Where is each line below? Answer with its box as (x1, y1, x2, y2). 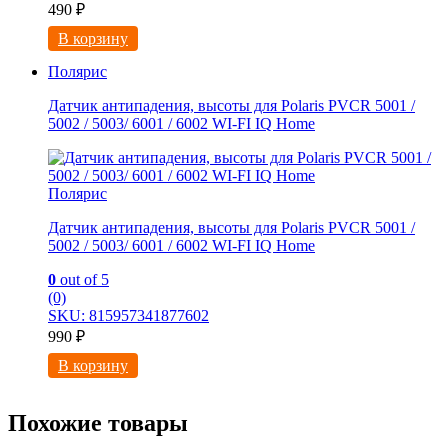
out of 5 (56, 271, 109, 289)
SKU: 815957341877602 (48, 307, 209, 325)
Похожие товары (8, 410, 188, 437)
